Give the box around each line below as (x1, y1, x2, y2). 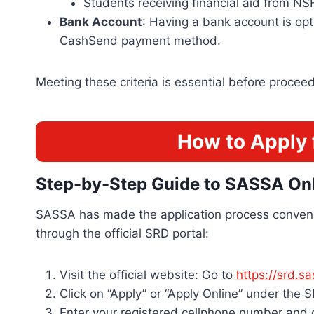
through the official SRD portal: (36, 226, 209, 240)
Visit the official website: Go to (60, 267, 236, 282)
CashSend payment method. (60, 33, 221, 48)
